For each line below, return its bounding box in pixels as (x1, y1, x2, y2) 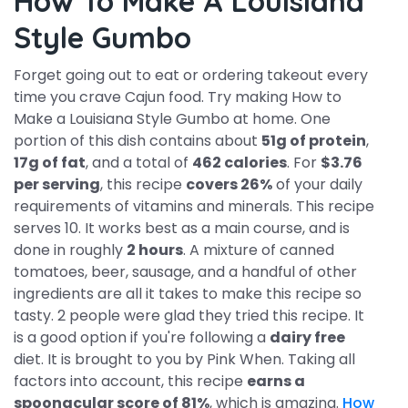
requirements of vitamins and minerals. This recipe (14, 196, 374, 217)
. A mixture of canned (183, 240, 334, 260)
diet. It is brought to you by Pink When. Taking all (14, 349, 355, 370)
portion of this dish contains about (14, 130, 261, 151)
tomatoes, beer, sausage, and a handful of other (14, 261, 357, 282)
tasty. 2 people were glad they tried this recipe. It (14, 305, 364, 326)
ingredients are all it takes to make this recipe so (14, 283, 362, 304)
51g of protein (261, 130, 366, 151)
